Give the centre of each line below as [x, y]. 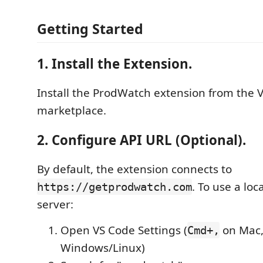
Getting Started [90, 29]
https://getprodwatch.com [114, 187]
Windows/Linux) [103, 248]
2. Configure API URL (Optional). [141, 140]
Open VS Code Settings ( [124, 230]
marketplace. [72, 110]
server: [55, 204]
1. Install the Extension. [114, 63]
